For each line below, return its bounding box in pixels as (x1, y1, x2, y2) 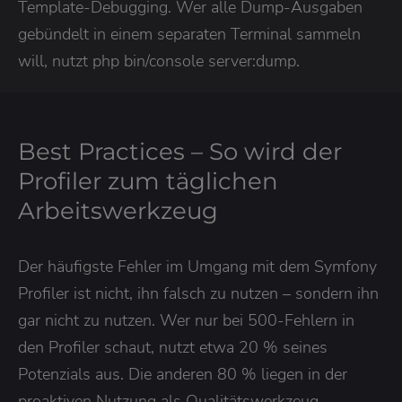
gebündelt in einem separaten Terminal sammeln (18, 22, 361, 45)
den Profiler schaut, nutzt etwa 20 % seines (18, 336, 328, 358)
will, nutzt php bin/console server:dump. (18, 49, 300, 72)
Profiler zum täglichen (18, 166, 278, 196)
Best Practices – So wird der (18, 136, 342, 166)
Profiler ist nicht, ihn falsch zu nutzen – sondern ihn (18, 282, 379, 304)
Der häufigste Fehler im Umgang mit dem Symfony (18, 255, 377, 277)
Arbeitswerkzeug (18, 196, 218, 225)
